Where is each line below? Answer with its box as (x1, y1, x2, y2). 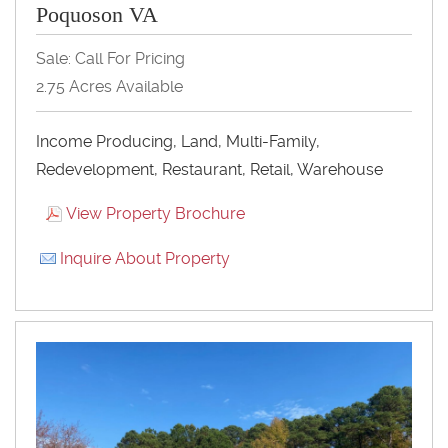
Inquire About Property (60, 248, 230, 268)
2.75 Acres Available (36, 76, 183, 96)
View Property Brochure (66, 203, 245, 223)
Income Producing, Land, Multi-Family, (36, 131, 320, 151)
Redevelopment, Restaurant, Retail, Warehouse (36, 159, 383, 179)
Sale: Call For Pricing (36, 48, 185, 68)
